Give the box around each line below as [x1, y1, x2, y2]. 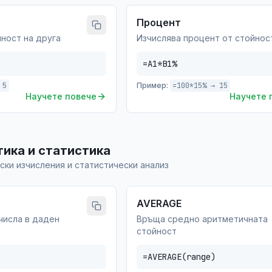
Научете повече [25, 91, 97, 101]
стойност [137, 226, 177, 236]
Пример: [137, 81, 168, 90]
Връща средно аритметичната [137, 214, 268, 224]
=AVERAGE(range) [143, 251, 216, 262]
